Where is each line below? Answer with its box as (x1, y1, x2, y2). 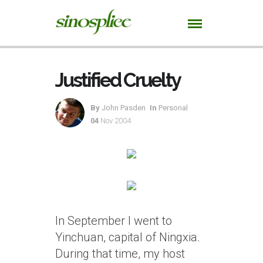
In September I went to (55, 214, 172, 228)
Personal (159, 103, 188, 112)
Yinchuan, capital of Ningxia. (55, 230, 200, 244)
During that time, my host (55, 247, 185, 261)
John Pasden (100, 103, 146, 112)
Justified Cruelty (55, 69, 180, 92)
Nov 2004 (100, 116, 131, 125)
